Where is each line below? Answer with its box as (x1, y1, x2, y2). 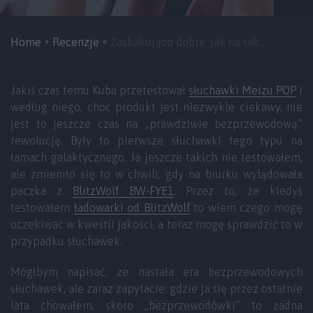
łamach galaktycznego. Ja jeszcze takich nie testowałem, (10, 151, 303, 163)
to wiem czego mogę (189, 201, 303, 214)
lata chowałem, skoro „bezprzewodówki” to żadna (10, 299, 303, 312)
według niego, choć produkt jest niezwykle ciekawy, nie (10, 101, 303, 113)
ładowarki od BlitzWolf (73, 201, 190, 214)
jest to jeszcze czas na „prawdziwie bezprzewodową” (10, 117, 303, 130)
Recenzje (52, 36, 99, 48)
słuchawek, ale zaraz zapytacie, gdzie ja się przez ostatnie (10, 282, 303, 295)
